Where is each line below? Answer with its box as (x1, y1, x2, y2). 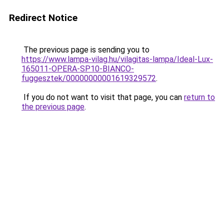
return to (184, 92, 215, 102)
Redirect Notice (9, 12, 77, 23)
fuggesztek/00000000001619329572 (21, 73, 156, 83)
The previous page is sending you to (21, 45, 149, 54)
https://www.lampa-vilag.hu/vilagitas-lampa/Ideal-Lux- (21, 54, 213, 64)
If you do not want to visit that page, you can (21, 92, 184, 102)
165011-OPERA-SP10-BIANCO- (21, 64, 134, 73)
